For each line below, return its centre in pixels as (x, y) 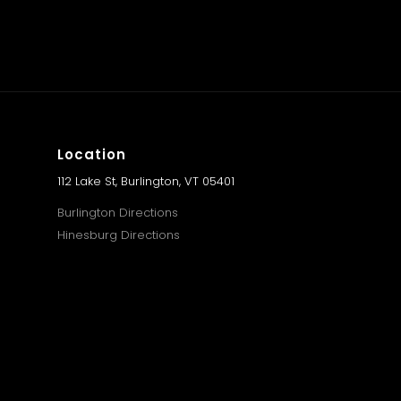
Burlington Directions (118, 213)
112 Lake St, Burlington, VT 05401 (146, 181)
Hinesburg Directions (119, 235)
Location (92, 154)
